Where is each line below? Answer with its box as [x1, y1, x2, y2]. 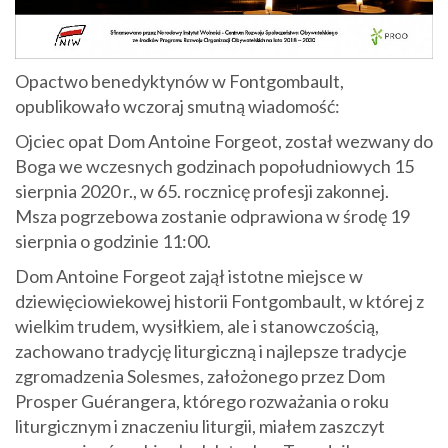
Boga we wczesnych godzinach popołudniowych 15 [15, 155, 414, 178]
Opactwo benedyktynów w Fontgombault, [15, 70, 344, 93]
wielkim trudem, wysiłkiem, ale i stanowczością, [15, 315, 379, 338]
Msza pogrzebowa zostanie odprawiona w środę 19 [15, 205, 410, 228]
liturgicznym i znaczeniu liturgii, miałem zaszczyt [15, 415, 385, 438]
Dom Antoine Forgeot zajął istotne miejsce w [15, 265, 363, 288]
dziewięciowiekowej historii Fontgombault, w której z [15, 290, 424, 313]
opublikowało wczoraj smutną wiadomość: [15, 95, 340, 118]
